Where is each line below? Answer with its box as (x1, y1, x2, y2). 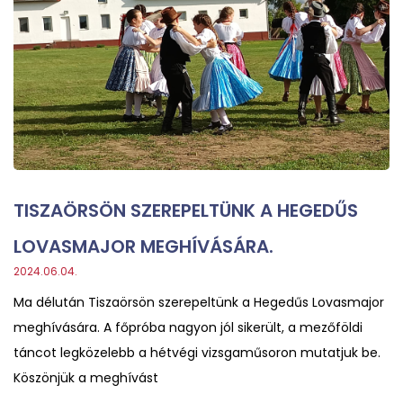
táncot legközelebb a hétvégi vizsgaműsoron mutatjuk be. (13, 343, 381, 362)
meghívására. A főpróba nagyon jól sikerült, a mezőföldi (13, 318, 363, 336)
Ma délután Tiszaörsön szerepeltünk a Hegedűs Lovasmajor (13, 292, 384, 311)
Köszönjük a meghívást (13, 368, 158, 387)
